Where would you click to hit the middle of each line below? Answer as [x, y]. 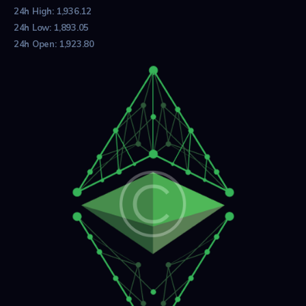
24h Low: [34, 28]
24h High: [35, 11]
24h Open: [36, 44]
